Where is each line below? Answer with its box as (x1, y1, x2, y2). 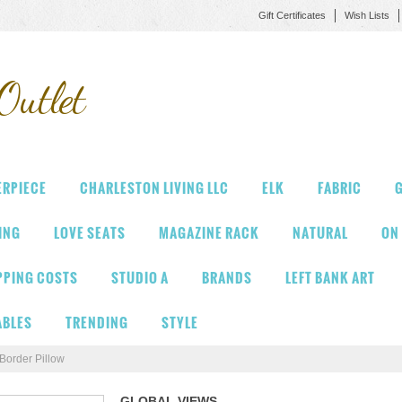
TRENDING (66, 312, 128, 333)
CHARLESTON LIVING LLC (80, 178, 229, 198)
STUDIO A (111, 267, 169, 288)
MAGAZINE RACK (159, 223, 259, 243)
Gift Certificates (258, 10, 326, 21)
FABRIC (318, 178, 362, 198)
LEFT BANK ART (285, 267, 375, 288)
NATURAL (293, 223, 348, 243)
